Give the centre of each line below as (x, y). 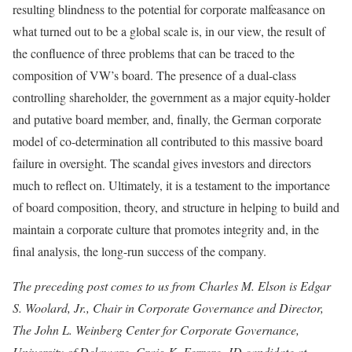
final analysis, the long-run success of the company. (139, 251)
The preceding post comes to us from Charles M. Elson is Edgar (172, 286)
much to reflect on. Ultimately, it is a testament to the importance (171, 185)
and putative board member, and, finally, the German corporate (167, 119)
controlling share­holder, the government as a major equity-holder (171, 97)
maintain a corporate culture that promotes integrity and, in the (166, 229)
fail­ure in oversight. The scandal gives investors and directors (162, 163)
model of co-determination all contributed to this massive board (168, 141)
